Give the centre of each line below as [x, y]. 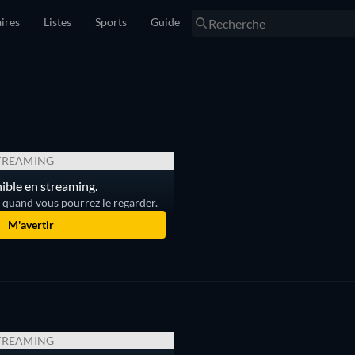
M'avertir [31, 224]
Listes [57, 22]
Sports [111, 22]
